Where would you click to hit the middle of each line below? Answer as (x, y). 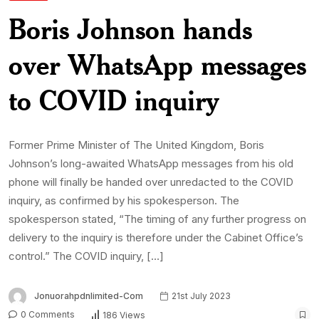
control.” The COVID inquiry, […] (86, 256)
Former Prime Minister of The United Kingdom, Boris (136, 145)
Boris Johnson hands (130, 28)
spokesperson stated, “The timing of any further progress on (157, 219)
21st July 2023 (200, 296)
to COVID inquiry (114, 100)
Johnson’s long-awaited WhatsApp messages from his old (151, 163)
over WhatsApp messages (157, 64)
